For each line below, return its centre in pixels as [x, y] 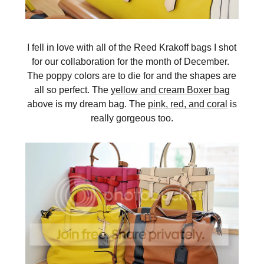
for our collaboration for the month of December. [132, 61]
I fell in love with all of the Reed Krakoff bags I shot [132, 47]
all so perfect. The [72, 89]
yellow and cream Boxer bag [170, 89]
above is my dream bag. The [87, 103]
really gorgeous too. [132, 118]
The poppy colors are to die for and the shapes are [132, 75]
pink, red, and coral [187, 103]
